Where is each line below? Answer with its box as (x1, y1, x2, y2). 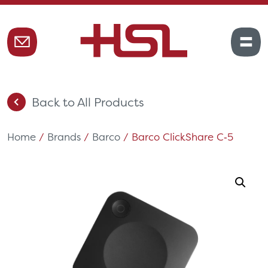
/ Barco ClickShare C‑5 (120, 130, 233, 143)
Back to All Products (32, 94, 144, 109)
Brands (47, 130, 81, 143)
